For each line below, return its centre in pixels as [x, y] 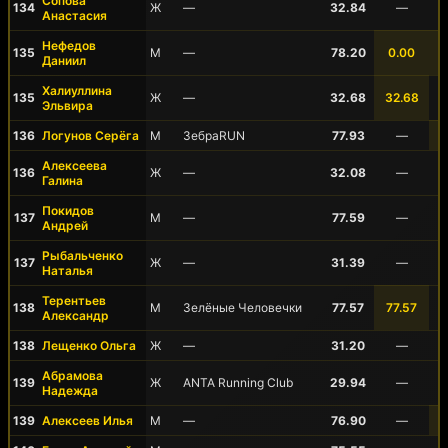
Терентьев [74, 300]
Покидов [68, 210]
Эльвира [67, 105]
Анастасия [74, 15]
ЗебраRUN [214, 135]
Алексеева [74, 165]
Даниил [64, 60]
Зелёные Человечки [242, 307]
